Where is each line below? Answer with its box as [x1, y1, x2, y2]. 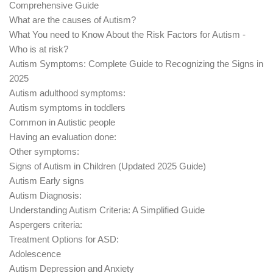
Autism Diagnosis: [9, 190, 82, 201]
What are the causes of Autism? [9, 15, 136, 26]
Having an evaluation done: [9, 132, 116, 143]
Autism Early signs [9, 175, 84, 186]
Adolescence [9, 249, 61, 260]
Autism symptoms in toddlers [9, 102, 126, 113]
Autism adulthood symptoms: [9, 88, 126, 99]
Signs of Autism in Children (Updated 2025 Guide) [9, 161, 206, 172]
